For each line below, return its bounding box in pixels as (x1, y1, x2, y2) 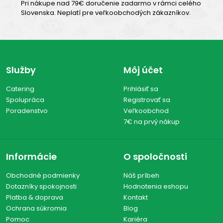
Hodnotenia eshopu (123, 182, 188, 192)
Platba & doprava (6, 193, 63, 203)
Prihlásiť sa (123, 84, 158, 94)
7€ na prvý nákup (123, 117, 180, 127)
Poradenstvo (6, 106, 48, 116)
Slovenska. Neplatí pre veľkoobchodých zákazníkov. (21, 8, 192, 18)
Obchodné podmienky (6, 171, 80, 181)
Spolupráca (6, 95, 44, 105)
